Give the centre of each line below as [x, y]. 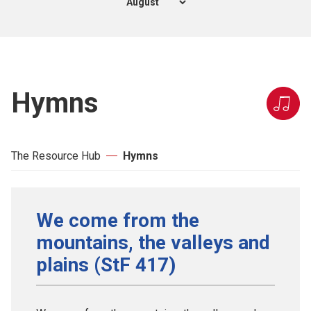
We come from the [118, 220]
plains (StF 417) [106, 264]
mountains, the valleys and [153, 242]
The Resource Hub [56, 155]
